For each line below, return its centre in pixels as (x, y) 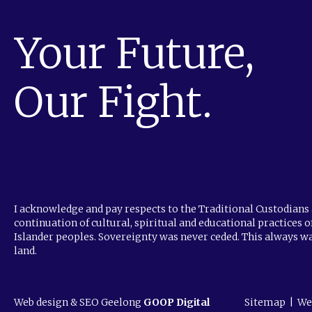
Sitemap (265, 303)
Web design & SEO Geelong (79, 303)
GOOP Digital (177, 303)
